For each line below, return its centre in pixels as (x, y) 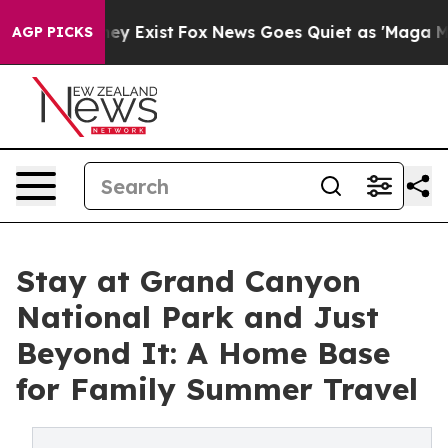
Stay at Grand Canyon (188, 281)
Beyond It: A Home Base (203, 353)
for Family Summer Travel (217, 389)
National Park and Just (197, 317)
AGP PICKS (52, 32)
